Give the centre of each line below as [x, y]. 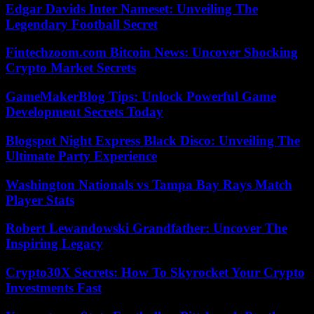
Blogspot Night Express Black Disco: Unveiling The [153, 140]
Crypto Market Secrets [71, 68]
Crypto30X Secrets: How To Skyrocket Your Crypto [155, 273]
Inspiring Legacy [54, 244]
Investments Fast [54, 288]
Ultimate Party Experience [81, 156]
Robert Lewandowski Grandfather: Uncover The [146, 228]
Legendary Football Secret [82, 24]
